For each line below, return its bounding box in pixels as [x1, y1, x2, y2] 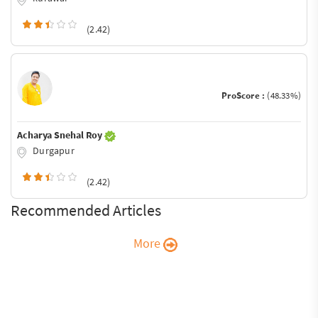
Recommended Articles [11, 199, 161, 220]
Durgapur [31, 144, 75, 158]
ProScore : [221, 89, 268, 102]
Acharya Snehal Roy [17, 128, 105, 142]
